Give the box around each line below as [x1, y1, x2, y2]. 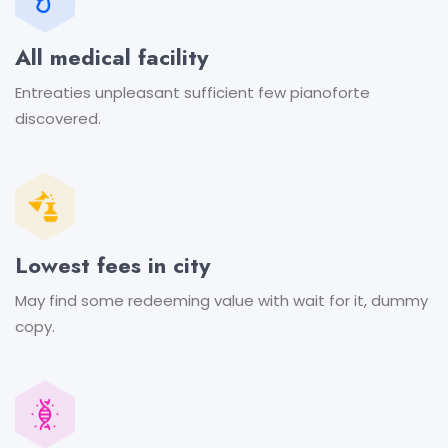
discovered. [15, 107, 101, 129]
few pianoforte [254, 81, 370, 103]
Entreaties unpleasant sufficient [15, 81, 254, 103]
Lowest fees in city [15, 249, 210, 282]
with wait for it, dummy [254, 290, 428, 312]
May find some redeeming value [15, 290, 254, 312]
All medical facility [15, 40, 208, 73]
